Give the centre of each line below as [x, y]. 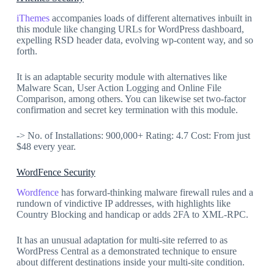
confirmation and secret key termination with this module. [127, 110]
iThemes [33, 18]
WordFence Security [56, 172]
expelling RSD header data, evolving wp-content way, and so [135, 40]
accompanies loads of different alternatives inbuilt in [150, 18]
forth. [27, 51]
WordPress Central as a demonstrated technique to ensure [126, 251]
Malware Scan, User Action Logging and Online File [119, 88]
